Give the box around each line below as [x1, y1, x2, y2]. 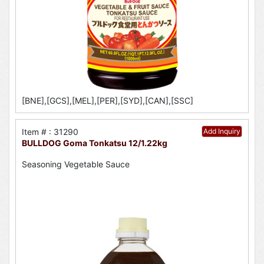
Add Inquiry [203, 126, 240, 136]
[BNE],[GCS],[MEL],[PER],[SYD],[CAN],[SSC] [22, 95, 193, 105]
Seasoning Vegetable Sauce [22, 159, 130, 169]
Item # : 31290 [22, 126, 78, 137]
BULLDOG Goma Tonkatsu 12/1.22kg [22, 137, 167, 148]
